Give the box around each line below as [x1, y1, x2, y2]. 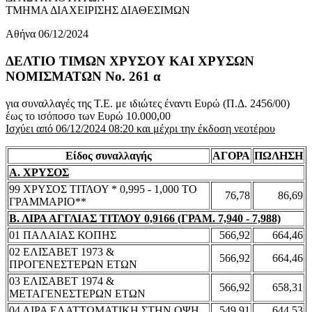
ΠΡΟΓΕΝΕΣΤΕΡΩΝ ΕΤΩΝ [9, 258, 137, 270]
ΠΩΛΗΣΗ [254, 149, 303, 162]
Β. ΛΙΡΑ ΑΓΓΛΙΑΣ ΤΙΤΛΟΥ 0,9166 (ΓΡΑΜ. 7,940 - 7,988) [9, 212, 281, 224]
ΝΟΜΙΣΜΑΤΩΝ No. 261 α [6, 69, 161, 84]
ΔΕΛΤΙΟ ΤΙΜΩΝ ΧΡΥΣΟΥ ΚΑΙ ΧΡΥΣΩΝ [6, 54, 254, 69]
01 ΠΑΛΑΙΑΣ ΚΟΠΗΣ [9, 228, 116, 241]
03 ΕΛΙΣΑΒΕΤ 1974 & [9, 274, 114, 287]
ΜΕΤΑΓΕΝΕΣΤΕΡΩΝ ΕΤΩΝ [9, 287, 146, 299]
